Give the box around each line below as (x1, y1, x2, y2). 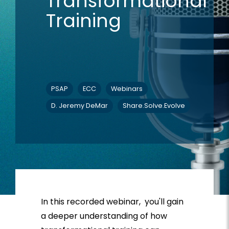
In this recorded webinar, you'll (41, 196, 167, 208)
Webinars (111, 84, 143, 94)
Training (46, 7, 121, 34)
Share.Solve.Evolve (123, 101, 185, 110)
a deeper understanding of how (41, 210, 167, 222)
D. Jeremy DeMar (51, 101, 108, 110)
